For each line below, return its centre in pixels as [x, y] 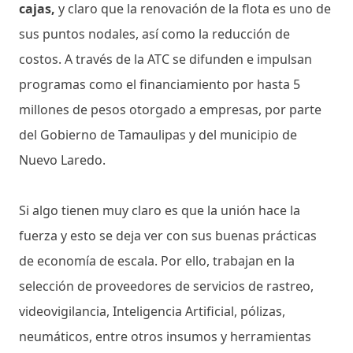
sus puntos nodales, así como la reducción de [154, 33]
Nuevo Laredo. [64, 160]
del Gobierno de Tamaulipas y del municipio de [158, 134]
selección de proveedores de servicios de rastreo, [166, 286]
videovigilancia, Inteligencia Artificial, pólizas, [152, 311]
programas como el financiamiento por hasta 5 [160, 84]
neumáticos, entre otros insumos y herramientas [165, 336]
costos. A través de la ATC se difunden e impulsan [165, 59]
